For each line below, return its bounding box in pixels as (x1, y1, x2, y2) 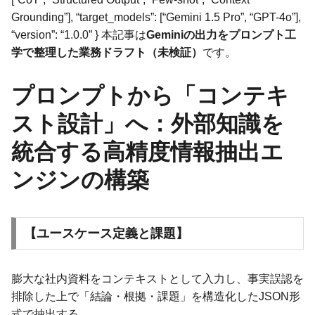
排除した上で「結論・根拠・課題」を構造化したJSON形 (11, 290, 300, 302)
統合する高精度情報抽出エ (11, 139, 283, 165)
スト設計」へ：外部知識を (11, 110, 284, 136)
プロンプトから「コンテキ (11, 82, 289, 108)
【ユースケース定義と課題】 (23, 226, 188, 240)
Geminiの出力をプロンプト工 (146, 28, 296, 41)
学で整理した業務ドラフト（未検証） (11, 46, 202, 58)
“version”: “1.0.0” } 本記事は (11, 28, 146, 41)
